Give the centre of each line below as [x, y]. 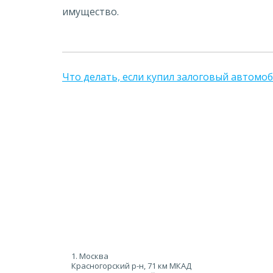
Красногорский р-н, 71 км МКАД [131, 266]
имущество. [90, 12]
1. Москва [90, 256]
